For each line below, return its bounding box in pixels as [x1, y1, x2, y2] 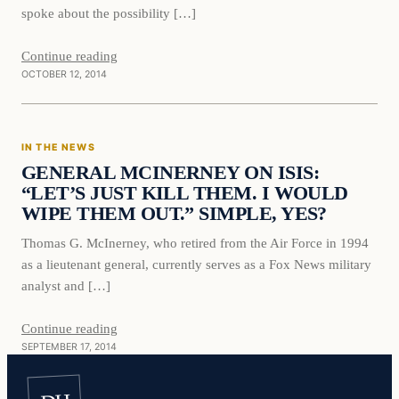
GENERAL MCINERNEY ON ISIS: [21, 161, 319, 183]
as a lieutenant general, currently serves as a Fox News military [21, 256, 371, 272]
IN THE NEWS [21, 142, 95, 154]
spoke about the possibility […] [21, 4, 196, 20]
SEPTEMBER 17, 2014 [21, 340, 117, 353]
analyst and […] [21, 277, 110, 293]
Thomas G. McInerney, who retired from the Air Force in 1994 [21, 234, 369, 250]
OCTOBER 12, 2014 [21, 68, 107, 80]
